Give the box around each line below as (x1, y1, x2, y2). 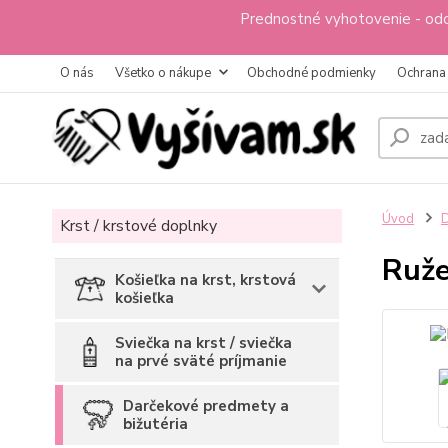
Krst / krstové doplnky (60, 215, 217, 237)
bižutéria (123, 414, 188, 434)
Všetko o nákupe (115, 64, 211, 82)
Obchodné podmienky (247, 64, 376, 82)
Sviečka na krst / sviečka (115, 333, 292, 353)
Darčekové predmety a (123, 396, 289, 416)
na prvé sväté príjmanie (115, 351, 287, 371)
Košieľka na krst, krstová (115, 270, 296, 290)
